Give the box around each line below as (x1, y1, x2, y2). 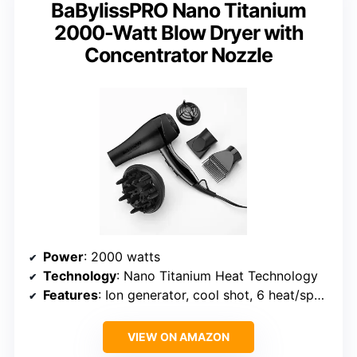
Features (43, 286, 98, 303)
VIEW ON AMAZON (127, 329, 229, 343)
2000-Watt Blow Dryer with (53, 20, 304, 45)
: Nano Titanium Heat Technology (116, 267, 318, 284)
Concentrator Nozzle (84, 42, 273, 67)
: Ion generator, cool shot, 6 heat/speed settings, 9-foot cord (98, 286, 314, 303)
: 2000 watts (84, 248, 160, 265)
